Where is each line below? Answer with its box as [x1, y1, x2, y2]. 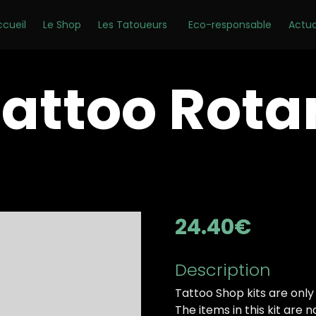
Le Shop [42, 18, 81, 32]
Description [175, 258, 272, 282]
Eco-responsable [188, 18, 272, 32]
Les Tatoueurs [97, 18, 167, 32]
